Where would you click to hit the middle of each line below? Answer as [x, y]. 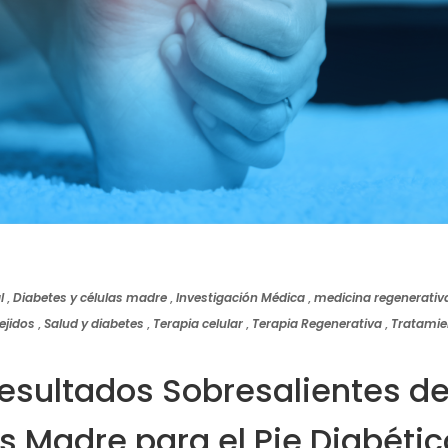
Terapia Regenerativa [317, 323]
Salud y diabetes [94, 323]
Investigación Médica [240, 297]
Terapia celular [198, 323]
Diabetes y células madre [90, 297]
